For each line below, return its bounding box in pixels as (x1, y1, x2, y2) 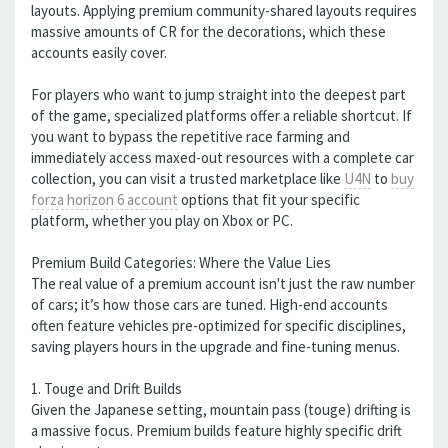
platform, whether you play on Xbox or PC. (31, 211, 293, 230)
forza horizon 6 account (31, 190, 178, 209)
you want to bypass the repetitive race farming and (31, 127, 350, 146)
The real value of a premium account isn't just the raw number (31, 274, 415, 293)
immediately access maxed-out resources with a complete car (31, 148, 414, 167)
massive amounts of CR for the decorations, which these (31, 22, 386, 41)
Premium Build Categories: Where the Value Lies (31, 253, 331, 272)
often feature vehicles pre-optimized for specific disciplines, (31, 316, 406, 335)
